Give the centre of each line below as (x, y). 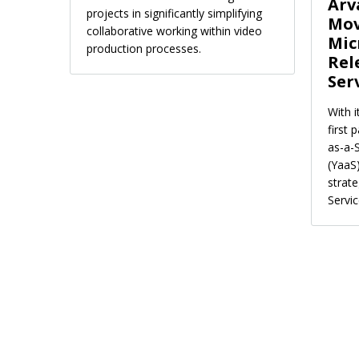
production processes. (144, 48)
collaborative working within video (174, 30)
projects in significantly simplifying (174, 13)
